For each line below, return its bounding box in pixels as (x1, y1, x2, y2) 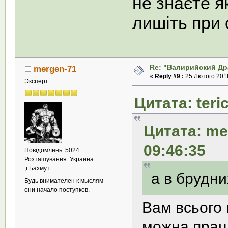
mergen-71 (34, 64, 76, 74)
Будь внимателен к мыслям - (24, 177, 107, 185)
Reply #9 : (154, 72, 184, 80)
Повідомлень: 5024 (24, 147, 80, 154)
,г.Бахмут (24, 165, 50, 173)
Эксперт (24, 78, 49, 85)
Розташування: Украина (24, 156, 94, 163)
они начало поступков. (24, 186, 90, 194)
